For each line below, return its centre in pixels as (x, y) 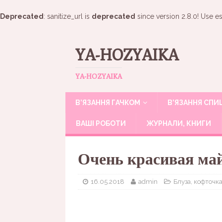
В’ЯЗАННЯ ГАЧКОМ (108, 103)
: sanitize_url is (68, 16)
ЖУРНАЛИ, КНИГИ (179, 123)
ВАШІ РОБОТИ (101, 123)
